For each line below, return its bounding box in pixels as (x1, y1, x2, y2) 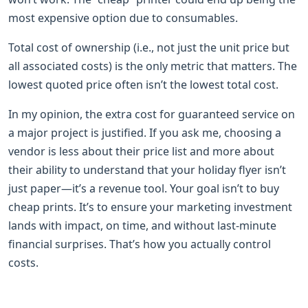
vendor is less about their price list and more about (8, 143, 274, 159)
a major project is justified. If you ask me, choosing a (8, 124, 281, 140)
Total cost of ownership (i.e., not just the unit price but (8, 39, 289, 55)
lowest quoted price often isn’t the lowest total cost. (8, 76, 278, 92)
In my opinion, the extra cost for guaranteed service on (8, 106, 295, 122)
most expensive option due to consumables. (8, 10, 238, 25)
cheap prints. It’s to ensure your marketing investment (8, 199, 292, 214)
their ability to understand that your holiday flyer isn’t (8, 162, 286, 177)
